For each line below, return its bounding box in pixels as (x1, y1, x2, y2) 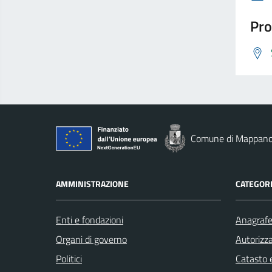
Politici (56, 251, 82, 266)
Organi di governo (56, 232, 127, 246)
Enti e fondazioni (56, 212, 123, 227)
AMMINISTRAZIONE (56, 177, 129, 190)
